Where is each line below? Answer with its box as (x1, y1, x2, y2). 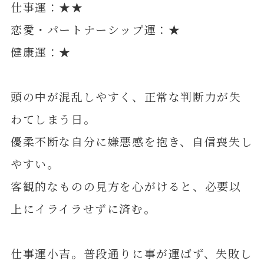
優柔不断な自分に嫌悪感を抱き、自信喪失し (10, 133, 253, 149)
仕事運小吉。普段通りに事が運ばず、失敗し (10, 245, 253, 261)
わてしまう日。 (10, 110, 96, 127)
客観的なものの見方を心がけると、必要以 (10, 177, 242, 194)
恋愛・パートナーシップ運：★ (10, 21, 181, 37)
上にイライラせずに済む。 (10, 200, 156, 216)
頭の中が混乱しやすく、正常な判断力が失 (10, 88, 242, 104)
